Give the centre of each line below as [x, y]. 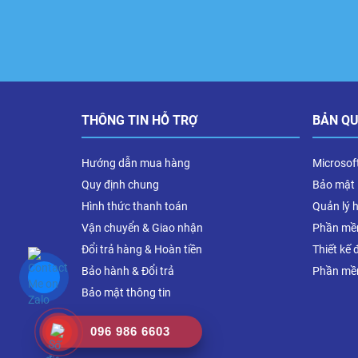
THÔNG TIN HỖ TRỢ [139, 120]
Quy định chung [120, 184]
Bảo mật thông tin [126, 292]
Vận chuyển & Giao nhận [142, 227]
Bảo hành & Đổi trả [128, 270]
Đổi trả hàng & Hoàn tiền [142, 249]
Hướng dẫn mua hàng [136, 163]
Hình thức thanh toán [135, 206]
